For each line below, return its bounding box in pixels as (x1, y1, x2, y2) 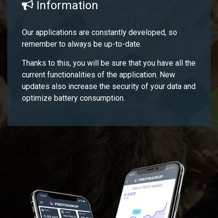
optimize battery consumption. (22, 93, 125, 103)
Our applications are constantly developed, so (22, 27, 177, 37)
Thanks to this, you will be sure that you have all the (22, 58, 196, 68)
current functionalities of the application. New (22, 70, 175, 79)
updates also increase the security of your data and (22, 81, 196, 91)
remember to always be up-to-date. (22, 39, 142, 49)
